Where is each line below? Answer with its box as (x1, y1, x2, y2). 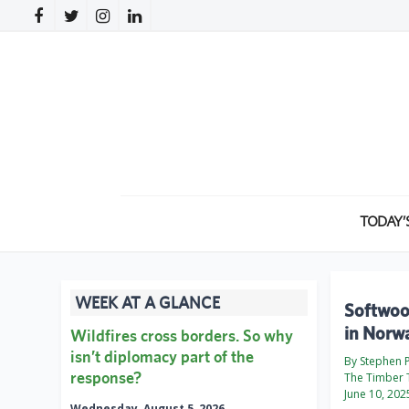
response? (70, 368, 142, 388)
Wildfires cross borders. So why (70, 326, 293, 346)
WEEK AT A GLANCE (75, 293, 220, 313)
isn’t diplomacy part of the (70, 347, 254, 367)
